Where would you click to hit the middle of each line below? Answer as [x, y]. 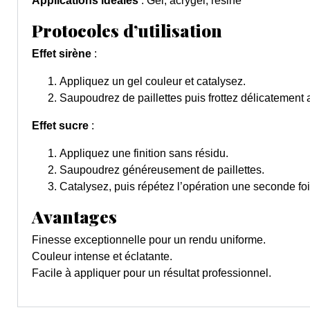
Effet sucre [60, 126]
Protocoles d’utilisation [127, 30]
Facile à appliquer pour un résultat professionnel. [152, 273]
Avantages [74, 217]
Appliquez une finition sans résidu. [144, 154]
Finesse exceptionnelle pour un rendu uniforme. [149, 240]
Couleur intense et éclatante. [102, 257]
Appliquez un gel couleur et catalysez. [153, 82]
